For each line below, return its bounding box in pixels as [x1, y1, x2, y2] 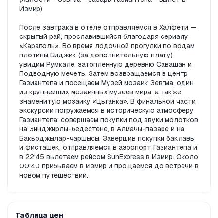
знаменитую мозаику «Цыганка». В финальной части [19, 97, 196, 106]
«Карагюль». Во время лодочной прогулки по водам [19, 41, 195, 51]
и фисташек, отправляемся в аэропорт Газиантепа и [19, 143, 197, 152]
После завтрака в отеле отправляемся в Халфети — [19, 23, 197, 32]
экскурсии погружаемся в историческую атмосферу [19, 106, 194, 115]
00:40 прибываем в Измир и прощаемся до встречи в [19, 162, 199, 171]
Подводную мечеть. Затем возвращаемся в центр [19, 69, 188, 78]
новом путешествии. [19, 171, 88, 180]
